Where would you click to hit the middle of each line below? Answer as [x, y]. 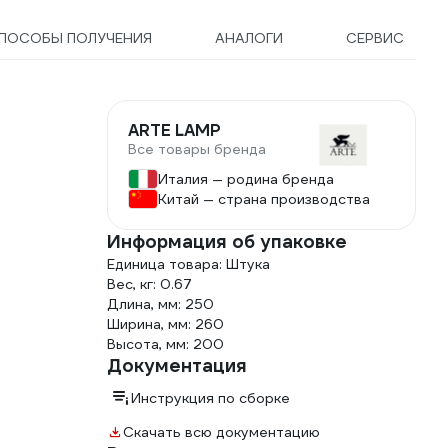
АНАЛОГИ [248, 38]
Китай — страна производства [264, 199]
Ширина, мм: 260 [165, 324]
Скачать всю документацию [221, 432]
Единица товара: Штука [188, 264]
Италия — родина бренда [246, 179]
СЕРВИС [374, 38]
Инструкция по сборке [210, 398]
